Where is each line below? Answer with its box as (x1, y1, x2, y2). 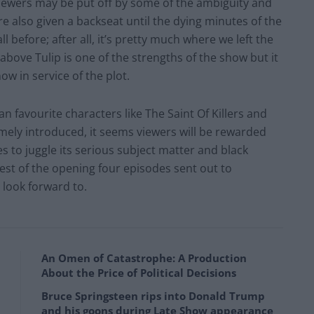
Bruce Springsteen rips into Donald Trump (41, 289, 265, 303)
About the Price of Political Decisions (41, 266, 236, 280)
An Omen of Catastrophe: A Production (41, 251, 247, 266)
